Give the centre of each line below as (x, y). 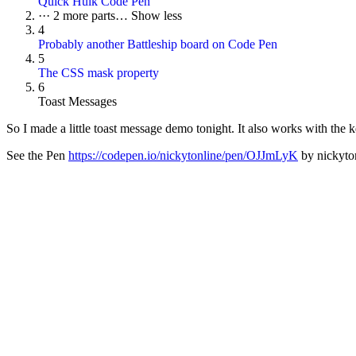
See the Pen (37, 156)
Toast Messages (77, 102)
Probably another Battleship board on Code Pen (158, 44)
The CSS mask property (99, 73)
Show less (157, 16)
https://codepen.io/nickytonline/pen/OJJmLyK (183, 156)
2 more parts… (92, 16)
